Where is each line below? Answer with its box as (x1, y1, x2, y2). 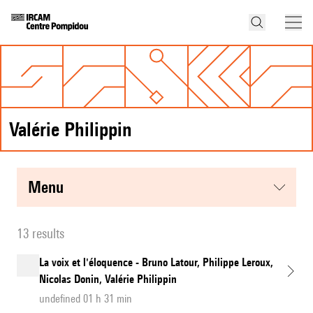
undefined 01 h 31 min (39, 292, 132, 306)
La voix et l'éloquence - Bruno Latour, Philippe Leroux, (39, 256, 273, 270)
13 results (17, 226, 64, 242)
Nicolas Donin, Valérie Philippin (39, 272, 177, 286)
